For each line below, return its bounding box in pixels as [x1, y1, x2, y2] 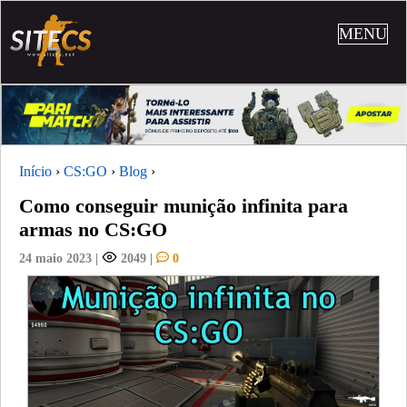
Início [19, 163, 52, 179]
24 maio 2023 [19, 250, 92, 265]
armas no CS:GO [19, 217, 167, 241]
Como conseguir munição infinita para [19, 194, 348, 217]
